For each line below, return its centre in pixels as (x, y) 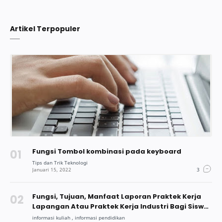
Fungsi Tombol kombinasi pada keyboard (107, 152)
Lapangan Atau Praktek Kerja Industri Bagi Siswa (120, 207)
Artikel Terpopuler (45, 28)
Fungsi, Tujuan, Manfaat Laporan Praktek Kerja (117, 197)
